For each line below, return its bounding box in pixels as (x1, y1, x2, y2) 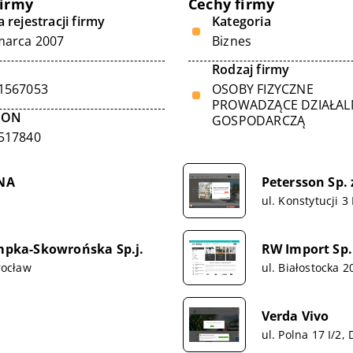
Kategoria (212, 13, 271, 30)
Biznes (212, 32, 252, 50)
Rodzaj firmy (212, 61, 290, 78)
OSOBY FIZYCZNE (212, 80, 314, 98)
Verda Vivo (261, 307, 329, 325)
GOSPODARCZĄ (212, 112, 306, 129)
